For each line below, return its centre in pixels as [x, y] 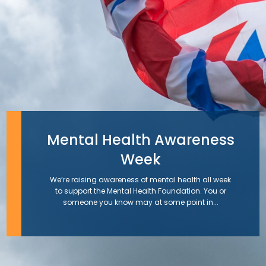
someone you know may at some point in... [140, 202]
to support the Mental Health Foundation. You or [140, 191]
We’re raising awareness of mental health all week [140, 180]
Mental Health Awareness [140, 140]
